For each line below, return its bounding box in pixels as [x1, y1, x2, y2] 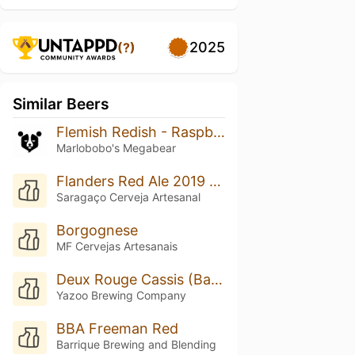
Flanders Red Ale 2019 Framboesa [208, 172, 221, 189]
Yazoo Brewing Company [55, 288, 186, 302]
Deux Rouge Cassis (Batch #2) [210, 270, 223, 288]
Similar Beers [13, 94, 109, 113]
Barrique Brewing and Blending [55, 337, 216, 351]
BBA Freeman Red [55, 319, 178, 337]
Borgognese [55, 221, 138, 239]
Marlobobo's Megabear [55, 141, 176, 155]
